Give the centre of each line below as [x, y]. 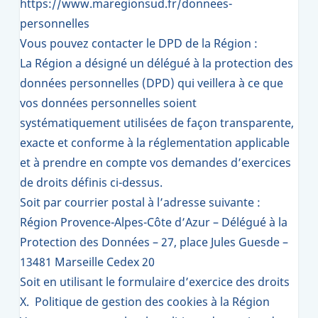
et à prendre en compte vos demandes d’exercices [155, 163]
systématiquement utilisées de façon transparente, [157, 123]
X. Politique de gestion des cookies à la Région [145, 302]
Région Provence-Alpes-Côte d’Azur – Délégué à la [154, 222]
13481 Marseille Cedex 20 [87, 262]
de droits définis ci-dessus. [91, 182]
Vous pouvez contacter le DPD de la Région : [139, 43]
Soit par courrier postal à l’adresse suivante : [140, 202]
